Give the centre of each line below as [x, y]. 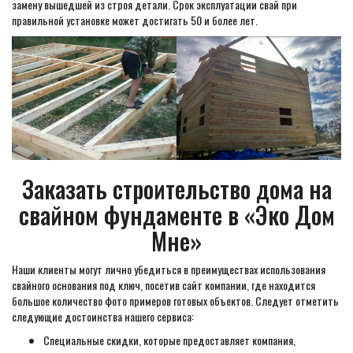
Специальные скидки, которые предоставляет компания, [169, 340]
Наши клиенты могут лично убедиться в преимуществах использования [169, 269]
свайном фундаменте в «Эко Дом [176, 215]
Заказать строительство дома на [176, 189]
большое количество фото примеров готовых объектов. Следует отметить [175, 301]
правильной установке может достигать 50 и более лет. [135, 20]
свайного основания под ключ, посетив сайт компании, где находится [163, 285]
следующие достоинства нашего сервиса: [103, 316]
